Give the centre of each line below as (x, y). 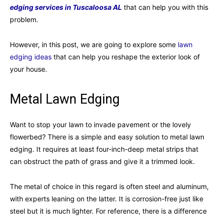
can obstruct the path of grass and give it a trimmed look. (102, 161)
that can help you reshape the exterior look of (126, 56)
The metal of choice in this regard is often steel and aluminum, (109, 186)
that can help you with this (165, 7)
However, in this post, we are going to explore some (94, 44)
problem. (24, 19)
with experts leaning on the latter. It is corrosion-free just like (107, 198)
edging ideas (31, 56)
